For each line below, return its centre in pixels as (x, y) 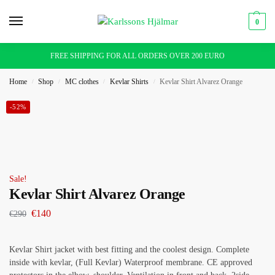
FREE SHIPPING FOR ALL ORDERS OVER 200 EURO (137, 56)
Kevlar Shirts (130, 82)
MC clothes (82, 82)
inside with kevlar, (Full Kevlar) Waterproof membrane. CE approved (132, 262)
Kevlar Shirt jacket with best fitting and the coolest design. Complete (129, 249)
